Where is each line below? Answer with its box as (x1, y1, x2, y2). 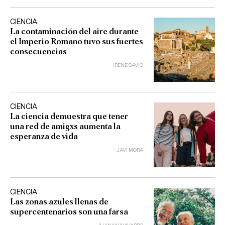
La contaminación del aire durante (10, 27, 139, 36)
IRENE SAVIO (113, 62, 144, 68)
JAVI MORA (117, 148, 144, 153)
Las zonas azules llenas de (10, 197, 108, 206)
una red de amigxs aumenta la (10, 122, 121, 131)
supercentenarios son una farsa (10, 207, 128, 216)
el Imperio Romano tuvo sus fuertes (10, 37, 143, 46)
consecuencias (10, 47, 67, 56)
